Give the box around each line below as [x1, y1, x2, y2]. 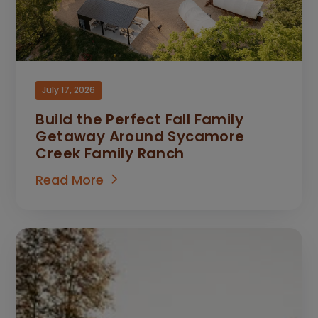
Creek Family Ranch [35, 143, 185, 163]
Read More [35, 170, 104, 189]
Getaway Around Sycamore [35, 126, 245, 146]
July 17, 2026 [42, 84, 96, 97]
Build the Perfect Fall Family [35, 109, 244, 129]
